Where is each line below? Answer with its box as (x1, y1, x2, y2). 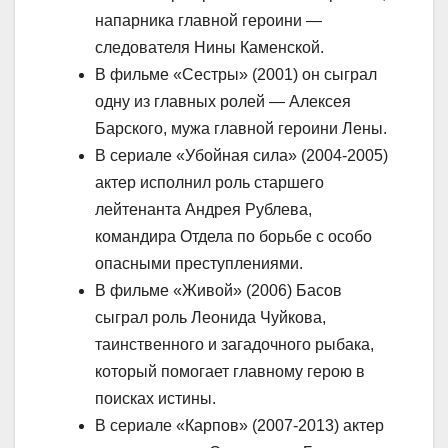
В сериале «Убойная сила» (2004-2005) (95, 146, 388, 164)
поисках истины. (95, 389, 216, 407)
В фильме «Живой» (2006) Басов (95, 281, 342, 299)
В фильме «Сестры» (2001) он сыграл (95, 65, 377, 83)
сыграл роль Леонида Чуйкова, (95, 308, 326, 326)
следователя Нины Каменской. (95, 38, 324, 56)
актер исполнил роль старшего (95, 173, 324, 191)
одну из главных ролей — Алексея (95, 92, 351, 110)
